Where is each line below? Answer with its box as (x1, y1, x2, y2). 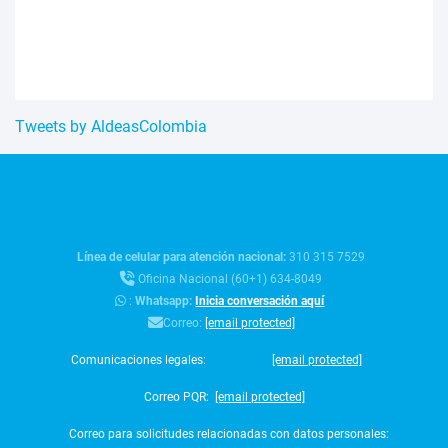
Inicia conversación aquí (195, 294, 325, 309)
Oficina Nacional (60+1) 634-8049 (135, 272, 323, 287)
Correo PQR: (140, 390, 215, 405)
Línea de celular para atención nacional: (77, 250, 290, 265)
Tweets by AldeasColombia (15, 117, 207, 137)
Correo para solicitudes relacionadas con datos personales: (65, 427, 389, 442)
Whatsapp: (135, 294, 196, 309)
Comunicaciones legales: (68, 353, 213, 368)
